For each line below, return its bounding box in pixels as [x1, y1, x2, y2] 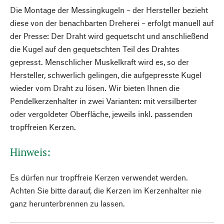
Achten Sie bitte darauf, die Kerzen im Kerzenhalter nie [10, 185, 201, 195]
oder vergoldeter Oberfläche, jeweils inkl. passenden [10, 109, 192, 118]
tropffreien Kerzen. [10, 122, 76, 131]
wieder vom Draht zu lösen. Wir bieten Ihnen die [10, 83, 179, 92]
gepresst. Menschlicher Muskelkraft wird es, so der [10, 57, 189, 66]
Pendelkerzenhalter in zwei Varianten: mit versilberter [10, 96, 197, 105]
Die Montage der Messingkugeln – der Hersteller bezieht [10, 5, 208, 14]
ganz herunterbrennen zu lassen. [10, 198, 125, 208]
